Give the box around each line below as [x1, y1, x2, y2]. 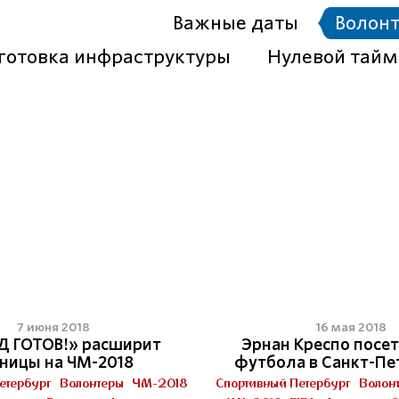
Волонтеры [59, 375, 124, 391]
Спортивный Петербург [216, 375, 351, 391]
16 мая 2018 [315, 321, 387, 334]
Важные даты [173, 12, 298, 34]
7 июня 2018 [17, 321, 90, 334]
